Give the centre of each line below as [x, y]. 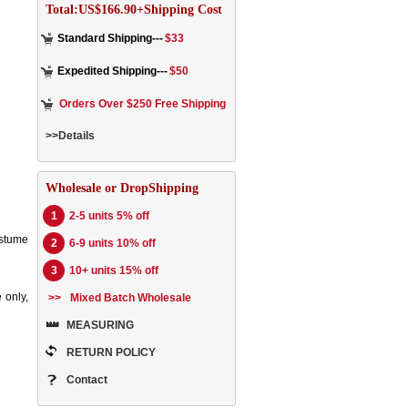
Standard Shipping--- [110, 38]
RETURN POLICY [111, 352]
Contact [87, 380]
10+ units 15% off [114, 270]
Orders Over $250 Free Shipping [143, 104]
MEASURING [100, 325]
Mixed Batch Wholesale [131, 298]
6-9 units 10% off [112, 243]
